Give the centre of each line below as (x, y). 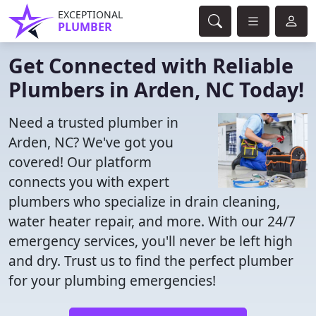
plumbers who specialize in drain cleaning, (144, 201)
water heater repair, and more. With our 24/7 (152, 221)
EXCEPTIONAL (90, 14)
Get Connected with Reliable (151, 65)
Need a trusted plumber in (93, 122)
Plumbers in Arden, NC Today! (156, 89)
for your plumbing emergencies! (112, 280)
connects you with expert (89, 182)
